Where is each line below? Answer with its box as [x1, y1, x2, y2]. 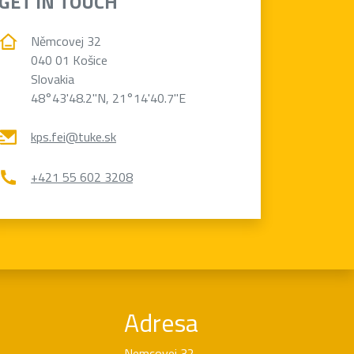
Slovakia [31, 69, 74, 88]
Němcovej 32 [31, 31, 101, 51]
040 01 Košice [31, 50, 107, 70]
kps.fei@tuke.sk [31, 127, 116, 147]
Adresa [123, 303, 198, 341]
